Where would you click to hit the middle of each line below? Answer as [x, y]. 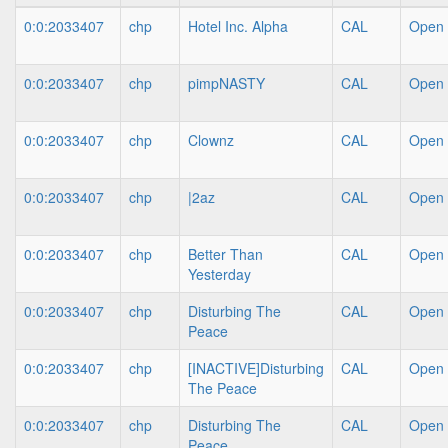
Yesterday [219, 274]
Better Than [225, 254]
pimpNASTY [226, 83]
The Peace [222, 388]
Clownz [211, 140]
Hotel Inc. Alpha [238, 26]
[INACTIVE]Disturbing [256, 368]
